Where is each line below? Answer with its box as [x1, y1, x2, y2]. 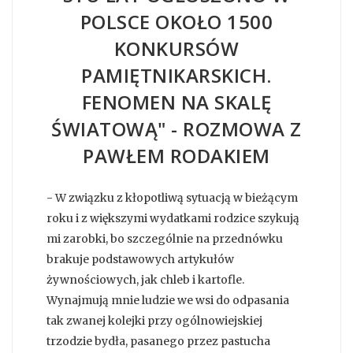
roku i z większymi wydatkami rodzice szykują [46, 210, 299, 225]
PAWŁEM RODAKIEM [83, 142, 270, 169]
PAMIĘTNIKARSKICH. [81, 61, 272, 88]
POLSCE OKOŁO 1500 [80, 8, 273, 35]
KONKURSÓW [113, 35, 240, 61]
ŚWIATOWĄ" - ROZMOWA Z [51, 115, 302, 142]
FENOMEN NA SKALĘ [81, 88, 272, 115]
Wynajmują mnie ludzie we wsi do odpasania [46, 292, 289, 307]
